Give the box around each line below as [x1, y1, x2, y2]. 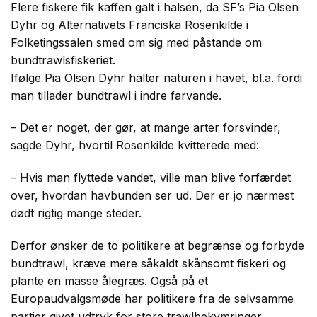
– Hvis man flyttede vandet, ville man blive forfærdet [11, 171, 291, 185]
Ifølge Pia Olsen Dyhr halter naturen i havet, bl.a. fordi [11, 70, 302, 85]
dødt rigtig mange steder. [11, 206, 142, 221]
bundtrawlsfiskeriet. [11, 52, 115, 67]
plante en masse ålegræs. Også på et [11, 273, 208, 288]
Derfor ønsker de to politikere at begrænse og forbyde [11, 238, 304, 253]
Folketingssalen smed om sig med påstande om [11, 35, 262, 50]
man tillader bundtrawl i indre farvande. [11, 88, 221, 103]
